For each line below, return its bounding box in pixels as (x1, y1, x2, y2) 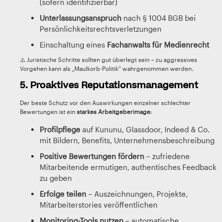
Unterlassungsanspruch (40, 13, 121, 22)
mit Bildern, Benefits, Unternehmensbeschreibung (40, 136, 215, 145)
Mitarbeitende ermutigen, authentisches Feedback (40, 163, 217, 171)
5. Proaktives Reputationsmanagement (20, 79, 198, 92)
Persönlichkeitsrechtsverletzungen (40, 24, 162, 33)
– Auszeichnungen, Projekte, (86, 189, 188, 198)
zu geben (40, 173, 72, 182)
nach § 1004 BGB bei (121, 13, 196, 22)
